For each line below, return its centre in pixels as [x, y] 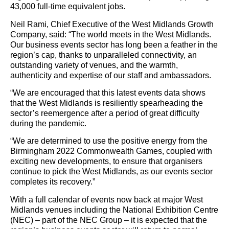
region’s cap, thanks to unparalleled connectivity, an [104, 55]
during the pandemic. [48, 124]
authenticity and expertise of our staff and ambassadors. [111, 75]
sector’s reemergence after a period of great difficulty [105, 113]
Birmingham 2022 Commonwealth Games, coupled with [111, 151]
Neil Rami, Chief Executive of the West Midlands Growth [112, 24]
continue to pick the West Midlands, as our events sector [111, 172]
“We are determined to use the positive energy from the [109, 141]
